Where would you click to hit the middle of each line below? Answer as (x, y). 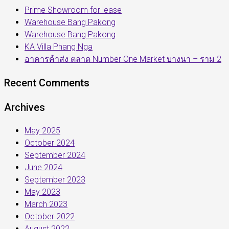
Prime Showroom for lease (73, 10)
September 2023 (55, 180)
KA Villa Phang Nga (59, 47)
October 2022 (50, 216)
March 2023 (46, 204)
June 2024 (43, 167)
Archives (25, 107)
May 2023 (42, 192)
